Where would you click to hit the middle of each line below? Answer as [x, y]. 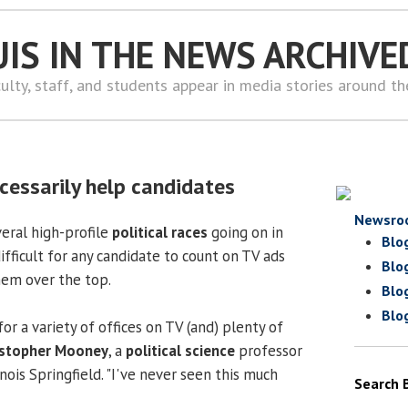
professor [270, 350]
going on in [245, 232]
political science [182, 350]
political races [160, 232]
